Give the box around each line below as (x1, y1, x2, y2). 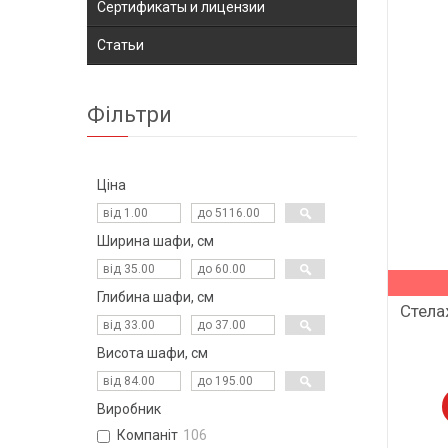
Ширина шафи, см (97, 233, 214, 250)
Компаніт (117, 427, 178, 444)
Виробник (97, 401, 161, 418)
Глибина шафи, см (97, 289, 214, 306)
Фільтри (87, 102, 172, 128)
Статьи (97, 37, 144, 54)
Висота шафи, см (97, 345, 208, 362)
